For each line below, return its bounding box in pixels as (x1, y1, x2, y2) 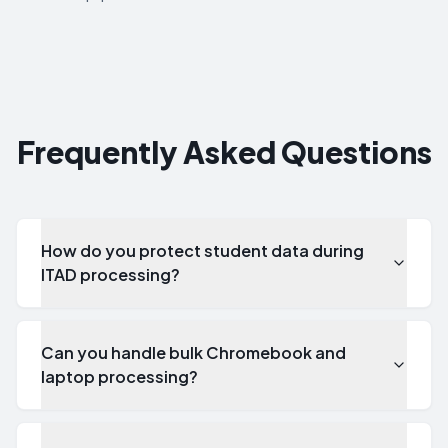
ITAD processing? (41, 264, 180, 285)
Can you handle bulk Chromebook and (41, 342, 346, 363)
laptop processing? (41, 366, 198, 387)
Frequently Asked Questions (16, 133, 432, 171)
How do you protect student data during (41, 240, 364, 261)
